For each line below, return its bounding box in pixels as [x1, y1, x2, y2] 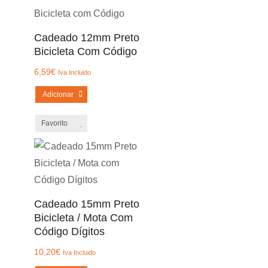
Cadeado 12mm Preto [33, 32, 139, 44]
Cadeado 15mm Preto [33, 198, 139, 210]
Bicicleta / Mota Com [33, 212, 133, 224]
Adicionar [42, 90, 74, 99]
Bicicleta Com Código [33, 45, 137, 57]
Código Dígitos [33, 226, 105, 237]
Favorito [41, 119, 68, 127]
